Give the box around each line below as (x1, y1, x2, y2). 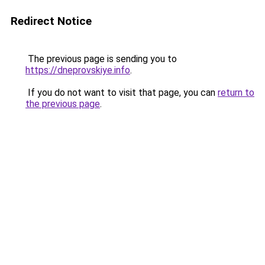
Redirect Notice (11, 14, 92, 28)
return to (218, 87, 254, 98)
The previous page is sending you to (25, 53, 177, 64)
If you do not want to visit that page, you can (25, 87, 218, 98)
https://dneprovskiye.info (25, 64, 130, 76)
